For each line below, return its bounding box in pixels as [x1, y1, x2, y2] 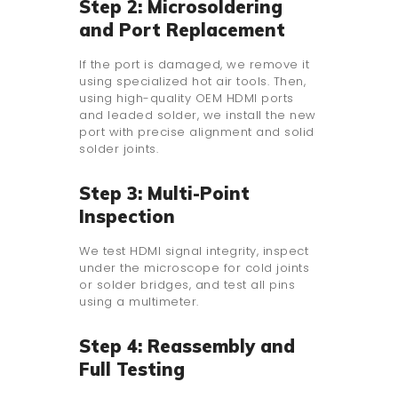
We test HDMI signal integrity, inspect [79, 242, 308, 259]
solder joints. [79, 139, 158, 157]
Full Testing [79, 357, 185, 380]
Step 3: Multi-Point [79, 181, 250, 204]
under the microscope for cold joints [79, 259, 309, 276]
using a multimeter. [79, 292, 199, 310]
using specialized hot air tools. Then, [79, 72, 306, 90]
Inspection [79, 204, 175, 227]
